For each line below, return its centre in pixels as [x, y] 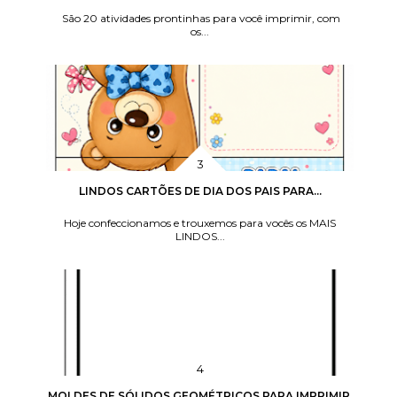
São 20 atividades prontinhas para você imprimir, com [200, 18]
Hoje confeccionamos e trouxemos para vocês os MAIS [200, 222]
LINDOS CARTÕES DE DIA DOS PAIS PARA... [200, 191]
